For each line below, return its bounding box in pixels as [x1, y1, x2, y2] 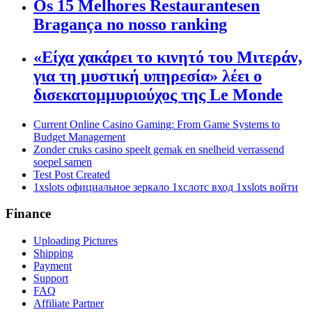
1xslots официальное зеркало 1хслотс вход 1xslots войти [33, 180, 298, 193]
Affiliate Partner [33, 297, 104, 309]
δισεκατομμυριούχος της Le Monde [33, 85, 283, 104]
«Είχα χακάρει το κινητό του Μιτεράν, [33, 47, 302, 66]
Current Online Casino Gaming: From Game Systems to [33, 118, 280, 130]
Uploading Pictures [33, 234, 118, 247]
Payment [33, 259, 72, 272]
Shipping [33, 247, 73, 259]
